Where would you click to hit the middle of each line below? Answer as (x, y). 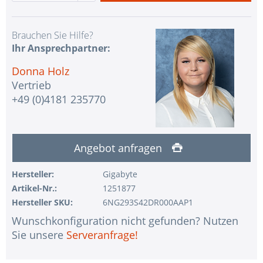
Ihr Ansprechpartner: (61, 48)
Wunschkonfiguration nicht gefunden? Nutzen (125, 221)
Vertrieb (31, 85)
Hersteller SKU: (42, 203)
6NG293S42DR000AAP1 (148, 203)
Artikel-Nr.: (34, 188)
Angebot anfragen (119, 148)
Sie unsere (39, 235)
